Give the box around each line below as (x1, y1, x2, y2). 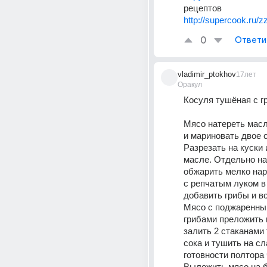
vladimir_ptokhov (178, 70, 236, 79)
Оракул (178, 80, 202, 89)
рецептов (184, 3, 224, 13)
